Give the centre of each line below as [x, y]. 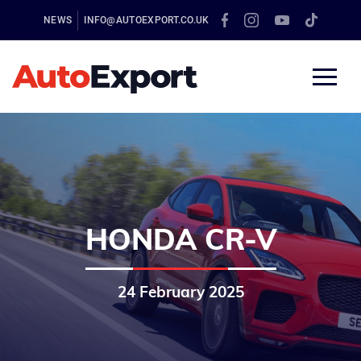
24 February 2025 [180, 294]
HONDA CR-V [180, 243]
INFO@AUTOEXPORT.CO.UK [147, 20]
